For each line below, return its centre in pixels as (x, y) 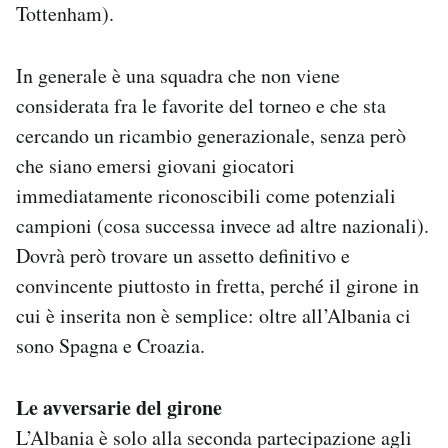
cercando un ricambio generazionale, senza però (211, 135)
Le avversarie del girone (119, 407)
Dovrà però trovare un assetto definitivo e (183, 255)
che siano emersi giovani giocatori (155, 165)
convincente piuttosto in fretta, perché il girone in (217, 285)
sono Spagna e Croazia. (110, 345)
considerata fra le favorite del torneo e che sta (201, 105)
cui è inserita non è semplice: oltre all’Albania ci (213, 315)
